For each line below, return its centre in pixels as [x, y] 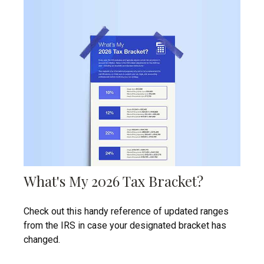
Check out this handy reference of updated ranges [126, 212]
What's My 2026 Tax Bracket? [113, 181]
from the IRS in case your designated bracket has [125, 226]
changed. [42, 240]
